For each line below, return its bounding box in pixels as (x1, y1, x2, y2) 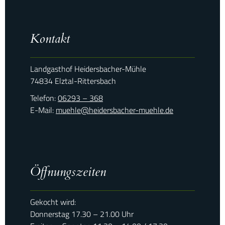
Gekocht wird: (30, 196, 76, 208)
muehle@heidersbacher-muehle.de (56, 104, 173, 116)
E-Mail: (30, 104, 56, 116)
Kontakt (30, 30, 70, 47)
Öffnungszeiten (30, 163, 106, 180)
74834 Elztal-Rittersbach (30, 75, 116, 87)
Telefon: (30, 92, 58, 104)
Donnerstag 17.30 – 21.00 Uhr (30, 208, 134, 220)
